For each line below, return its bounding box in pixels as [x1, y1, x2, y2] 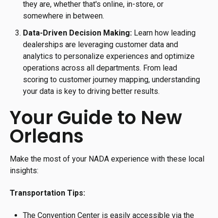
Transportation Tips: [10, 188, 85, 198]
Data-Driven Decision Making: [23, 28, 132, 38]
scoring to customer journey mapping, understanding [23, 75, 200, 85]
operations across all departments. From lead [23, 63, 178, 73]
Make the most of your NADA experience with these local [10, 154, 204, 163]
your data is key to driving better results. [23, 87, 160, 96]
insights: [10, 165, 38, 175]
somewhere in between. [23, 11, 105, 21]
